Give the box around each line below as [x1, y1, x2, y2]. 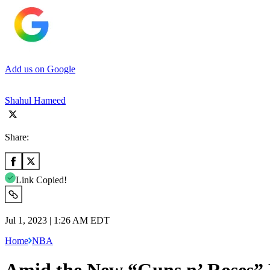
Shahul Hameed [5, 95, 66, 105]
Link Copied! [16, 174, 67, 185]
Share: [5, 131, 29, 142]
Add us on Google [5, 63, 75, 74]
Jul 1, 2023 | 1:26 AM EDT [5, 215, 110, 225]
